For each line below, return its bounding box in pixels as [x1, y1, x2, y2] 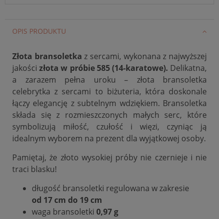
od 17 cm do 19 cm [32, 194, 102, 205]
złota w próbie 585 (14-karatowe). [37, 62, 170, 73]
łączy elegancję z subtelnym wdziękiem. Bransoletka [12, 97, 207, 109]
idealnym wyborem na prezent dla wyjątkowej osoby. [12, 132, 206, 144]
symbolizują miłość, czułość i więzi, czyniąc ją [12, 121, 207, 132]
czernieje [154, 152, 188, 163]
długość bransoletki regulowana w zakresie [32, 182, 189, 194]
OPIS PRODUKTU [12, 26, 66, 36]
